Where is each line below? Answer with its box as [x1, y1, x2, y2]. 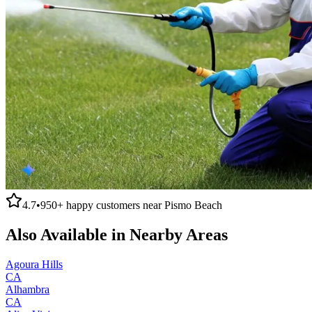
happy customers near [63, 198, 164, 211]
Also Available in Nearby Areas [6, 225, 228, 244]
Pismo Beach [164, 198, 222, 211]
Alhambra [6, 283, 49, 295]
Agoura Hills [6, 258, 63, 270]
